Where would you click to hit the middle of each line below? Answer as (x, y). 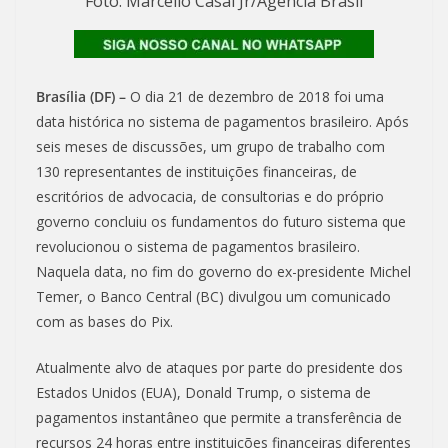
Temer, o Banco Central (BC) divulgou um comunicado (213, 297)
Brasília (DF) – (83, 97)
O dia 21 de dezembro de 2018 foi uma (257, 97)
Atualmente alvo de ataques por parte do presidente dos (219, 368)
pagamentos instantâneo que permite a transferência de (219, 418)
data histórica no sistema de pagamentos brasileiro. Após (222, 122)
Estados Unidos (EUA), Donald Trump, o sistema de (203, 393)
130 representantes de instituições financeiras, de (196, 172)
